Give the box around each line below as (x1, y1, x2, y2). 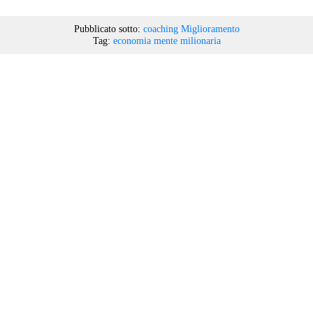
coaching (143, 22, 178, 34)
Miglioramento (180, 22, 240, 34)
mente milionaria (153, 34, 221, 46)
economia (112, 34, 151, 46)
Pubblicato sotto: (73, 22, 140, 34)
